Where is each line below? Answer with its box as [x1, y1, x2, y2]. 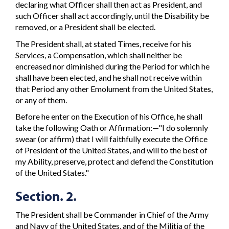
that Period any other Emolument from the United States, [15, 83, 213, 94]
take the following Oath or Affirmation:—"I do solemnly [15, 123, 208, 133]
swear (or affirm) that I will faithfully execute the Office [15, 134, 208, 144]
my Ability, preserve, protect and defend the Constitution [15, 156, 213, 167]
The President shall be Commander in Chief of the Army [15, 209, 209, 219]
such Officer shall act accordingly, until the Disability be [15, 11, 209, 21]
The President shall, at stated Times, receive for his [15, 38, 192, 49]
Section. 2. [15, 188, 77, 205]
